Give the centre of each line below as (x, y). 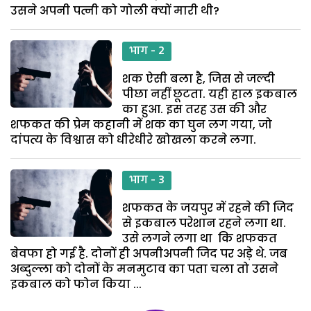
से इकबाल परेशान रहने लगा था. (204, 223)
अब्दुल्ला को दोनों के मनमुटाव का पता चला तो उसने (144, 269)
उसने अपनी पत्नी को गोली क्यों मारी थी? (115, 10)
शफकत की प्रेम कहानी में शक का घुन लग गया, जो (141, 124)
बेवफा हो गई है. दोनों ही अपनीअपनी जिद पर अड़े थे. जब (149, 253)
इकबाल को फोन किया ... (76, 284)
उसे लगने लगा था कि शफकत (200, 238)
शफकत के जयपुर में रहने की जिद (208, 208)
